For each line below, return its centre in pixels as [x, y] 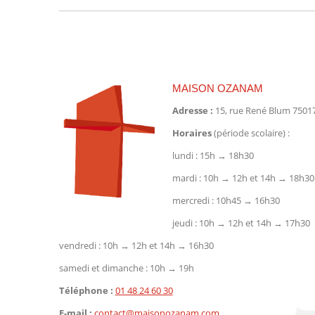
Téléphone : [86, 290]
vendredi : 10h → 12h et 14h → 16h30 [136, 245]
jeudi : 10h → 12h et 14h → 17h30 [241, 223]
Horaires [192, 133]
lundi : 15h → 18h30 [213, 155]
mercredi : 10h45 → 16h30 [226, 200]
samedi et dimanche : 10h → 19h [126, 268]
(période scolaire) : [250, 133]
